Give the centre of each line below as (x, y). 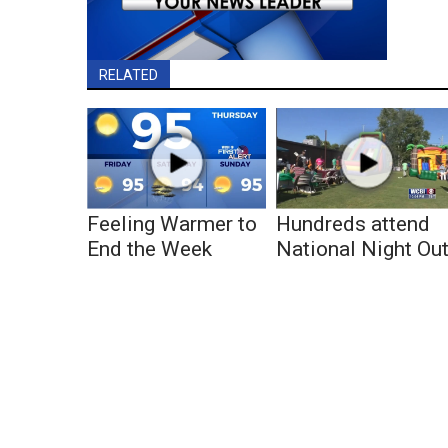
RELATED (128, 74)
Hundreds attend (353, 223)
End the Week (149, 248)
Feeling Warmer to (172, 223)
